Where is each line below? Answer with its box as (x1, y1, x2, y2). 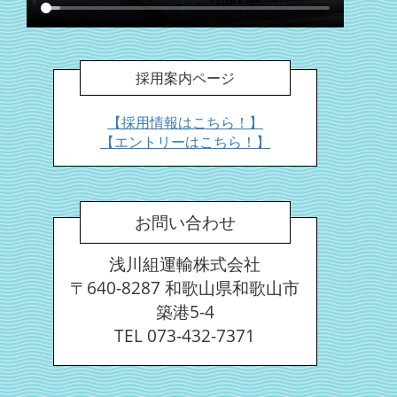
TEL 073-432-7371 (114, 323, 256, 348)
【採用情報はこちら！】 (106, 113, 263, 133)
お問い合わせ (134, 210, 236, 235)
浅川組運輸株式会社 (109, 252, 261, 276)
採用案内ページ (135, 68, 235, 89)
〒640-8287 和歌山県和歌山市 (70, 276, 300, 300)
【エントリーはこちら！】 (99, 132, 270, 152)
